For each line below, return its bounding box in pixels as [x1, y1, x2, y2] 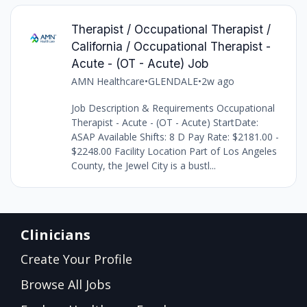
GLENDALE [147, 74, 198, 88]
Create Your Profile [21, 250, 132, 267]
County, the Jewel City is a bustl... [71, 158, 216, 172]
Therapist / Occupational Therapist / [71, 21, 271, 36]
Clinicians [21, 225, 90, 244]
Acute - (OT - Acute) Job [71, 56, 208, 71]
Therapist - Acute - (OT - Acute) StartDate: [71, 115, 258, 129]
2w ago [201, 74, 234, 88]
